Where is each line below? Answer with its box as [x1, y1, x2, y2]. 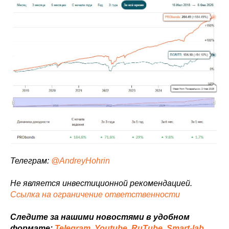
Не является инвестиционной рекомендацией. [10, 178, 192, 188]
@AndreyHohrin [51, 156, 110, 165]
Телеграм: [10, 156, 51, 165]
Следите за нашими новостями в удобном [10, 212, 190, 221]
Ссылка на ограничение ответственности [10, 190, 180, 199]
